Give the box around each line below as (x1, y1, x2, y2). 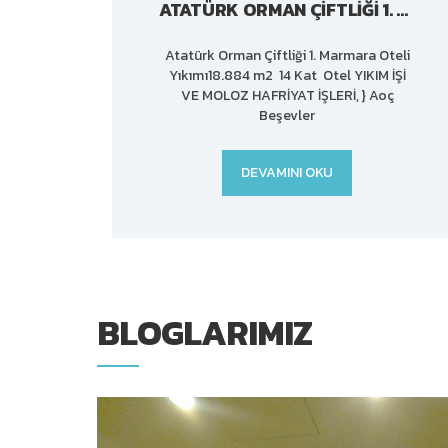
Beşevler (259, 104, 316, 126)
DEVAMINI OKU (241, 161, 334, 183)
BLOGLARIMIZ (97, 305, 312, 359)
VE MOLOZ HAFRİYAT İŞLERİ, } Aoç (180, 84, 394, 106)
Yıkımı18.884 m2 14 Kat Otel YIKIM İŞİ (168, 64, 406, 86)
